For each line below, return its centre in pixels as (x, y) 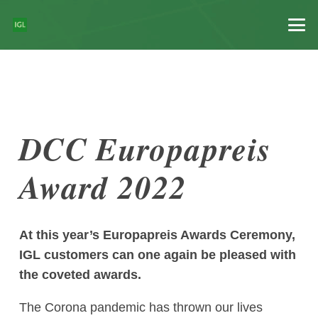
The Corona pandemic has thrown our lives (141, 308)
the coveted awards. (80, 275)
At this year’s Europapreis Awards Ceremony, (157, 235)
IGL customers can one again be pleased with (158, 255)
